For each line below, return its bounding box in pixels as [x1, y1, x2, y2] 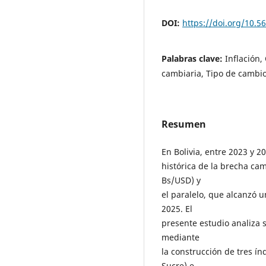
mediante [161, 231, 199, 243]
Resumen [161, 117, 206, 131]
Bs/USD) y [161, 174, 201, 186]
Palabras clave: [161, 52, 225, 64]
